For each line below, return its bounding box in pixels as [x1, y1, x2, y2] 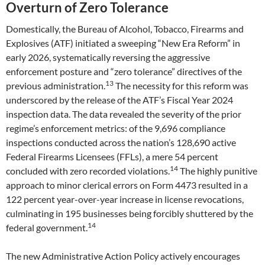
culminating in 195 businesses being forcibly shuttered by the [6, 208, 253, 219]
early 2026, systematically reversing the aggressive [6, 51, 210, 63]
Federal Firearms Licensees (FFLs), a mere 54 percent [6, 151, 218, 162]
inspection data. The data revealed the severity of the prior [6, 108, 241, 119]
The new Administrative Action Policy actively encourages [6, 250, 240, 261]
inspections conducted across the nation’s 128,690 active [6, 137, 236, 148]
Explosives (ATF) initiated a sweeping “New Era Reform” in [6, 37, 240, 49]
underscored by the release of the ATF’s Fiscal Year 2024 [6, 94, 233, 105]
